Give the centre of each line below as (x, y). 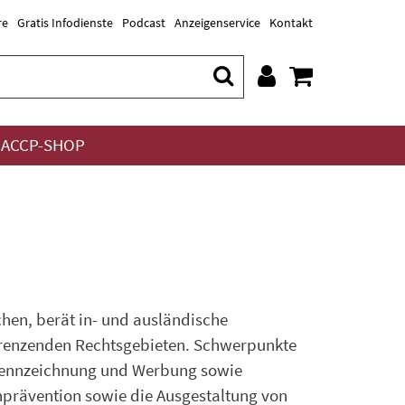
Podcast (144, 23)
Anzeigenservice (217, 23)
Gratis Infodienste (65, 23)
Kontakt (291, 23)
